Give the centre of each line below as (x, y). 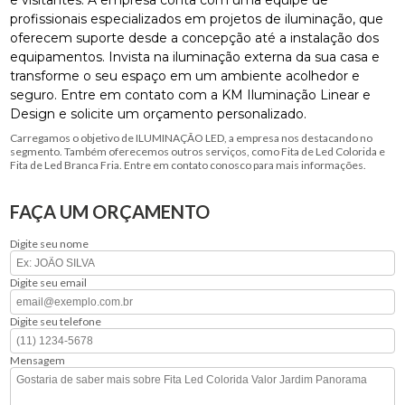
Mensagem (38, 360)
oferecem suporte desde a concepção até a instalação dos (195, 38)
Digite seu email (49, 282)
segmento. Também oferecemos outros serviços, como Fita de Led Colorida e (198, 151)
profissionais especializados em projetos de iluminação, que (197, 19)
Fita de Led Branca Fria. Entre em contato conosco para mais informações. (188, 165)
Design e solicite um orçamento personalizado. (159, 113)
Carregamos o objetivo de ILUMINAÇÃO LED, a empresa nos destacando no (192, 137)
